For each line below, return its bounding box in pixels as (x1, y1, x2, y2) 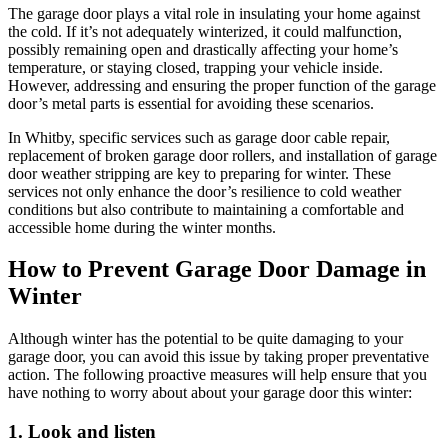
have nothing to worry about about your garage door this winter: (8, 384, 412, 402)
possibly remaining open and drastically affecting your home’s (8, 40, 398, 58)
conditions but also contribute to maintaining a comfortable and (8, 200, 404, 218)
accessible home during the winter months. (8, 218, 276, 236)
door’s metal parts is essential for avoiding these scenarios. (8, 94, 374, 112)
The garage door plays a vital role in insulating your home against (8, 4, 420, 22)
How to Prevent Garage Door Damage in (8, 256, 426, 283)
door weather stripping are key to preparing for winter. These (8, 164, 391, 182)
